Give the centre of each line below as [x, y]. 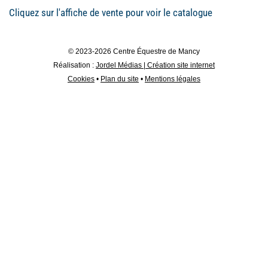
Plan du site [120, 79]
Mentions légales [173, 79]
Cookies [81, 79]
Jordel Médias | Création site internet [155, 65]
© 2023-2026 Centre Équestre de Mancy [134, 51]
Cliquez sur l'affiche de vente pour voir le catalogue [111, 13]
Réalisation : [74, 65]
